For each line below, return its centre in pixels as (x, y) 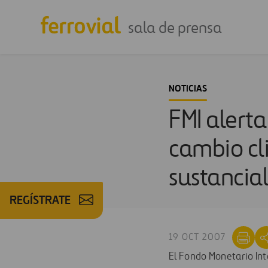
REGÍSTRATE (40, 200)
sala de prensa (175, 28)
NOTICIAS (188, 89)
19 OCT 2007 (197, 237)
